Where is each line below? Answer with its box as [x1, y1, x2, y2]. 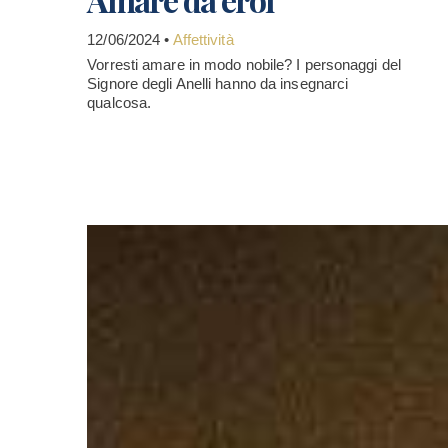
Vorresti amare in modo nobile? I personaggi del [87, 56, 401, 73]
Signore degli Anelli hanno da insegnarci [87, 75, 349, 92]
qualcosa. [87, 94, 152, 111]
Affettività [172, 31, 234, 48]
